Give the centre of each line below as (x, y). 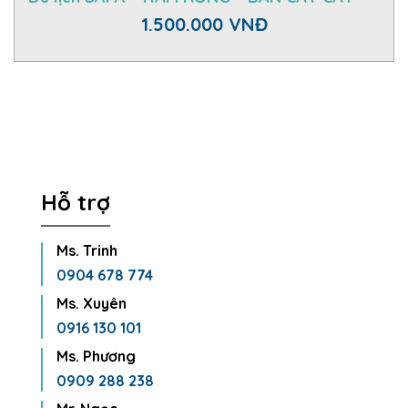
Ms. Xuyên (92, 304)
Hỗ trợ (76, 203)
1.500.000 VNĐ (204, 25)
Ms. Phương (96, 357)
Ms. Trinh (87, 251)
